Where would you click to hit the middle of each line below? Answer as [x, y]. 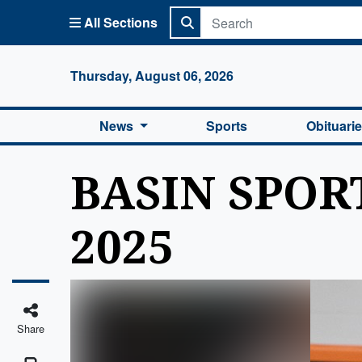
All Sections [121, 22]
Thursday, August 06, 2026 [152, 76]
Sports [227, 126]
